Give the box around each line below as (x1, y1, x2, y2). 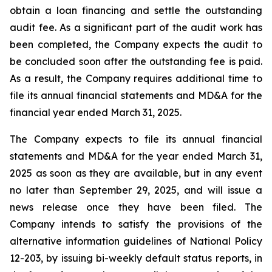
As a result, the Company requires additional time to (10, 72, 262, 84)
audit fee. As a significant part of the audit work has (10, 21, 262, 33)
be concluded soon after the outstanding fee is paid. (10, 55, 262, 67)
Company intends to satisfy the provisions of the (10, 218, 262, 230)
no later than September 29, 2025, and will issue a (10, 184, 262, 196)
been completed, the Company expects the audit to (10, 38, 262, 50)
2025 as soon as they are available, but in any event (10, 167, 262, 179)
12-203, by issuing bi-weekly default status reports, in (10, 252, 262, 264)
